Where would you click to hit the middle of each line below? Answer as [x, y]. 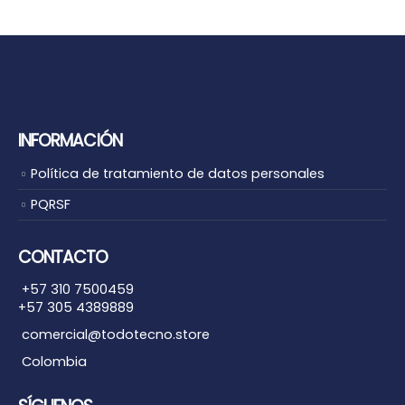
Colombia [52, 361]
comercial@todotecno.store [114, 334]
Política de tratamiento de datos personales [178, 173]
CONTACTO [63, 257]
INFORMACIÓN [70, 140]
